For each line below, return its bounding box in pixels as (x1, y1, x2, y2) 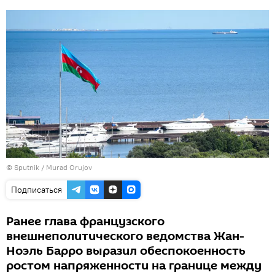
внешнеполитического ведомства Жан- (6, 227, 244, 245)
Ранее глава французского (6, 212, 165, 230)
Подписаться (11, 184, 62, 195)
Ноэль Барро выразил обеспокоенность (6, 242, 246, 260)
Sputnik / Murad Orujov (14, 162, 92, 172)
